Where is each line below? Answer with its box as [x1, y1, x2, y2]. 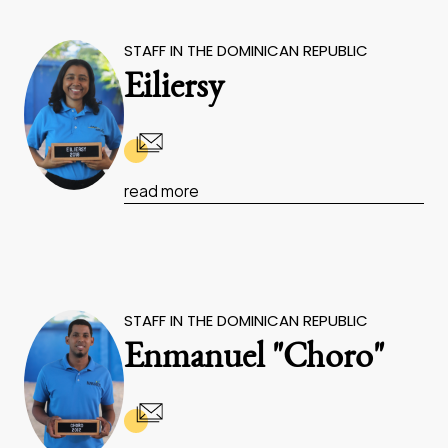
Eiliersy [124, 71, 224, 107]
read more [124, 180, 199, 201]
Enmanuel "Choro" [124, 341, 384, 377]
